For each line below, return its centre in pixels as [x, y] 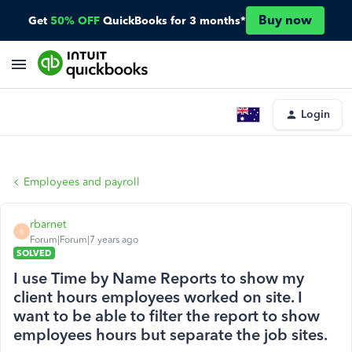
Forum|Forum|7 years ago [84, 240]
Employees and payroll [82, 182]
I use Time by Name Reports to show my [159, 278]
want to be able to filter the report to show [167, 316]
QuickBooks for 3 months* [174, 20]
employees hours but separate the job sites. [170, 335]
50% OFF [75, 20]
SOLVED [34, 253]
